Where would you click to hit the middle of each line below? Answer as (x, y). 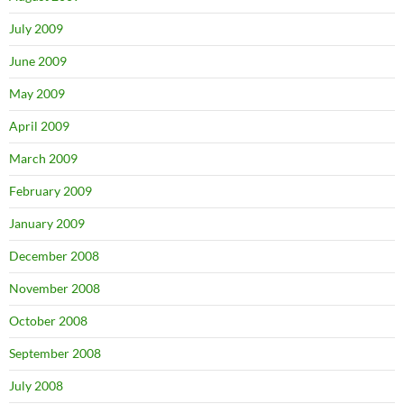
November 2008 (55, 289)
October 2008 (48, 321)
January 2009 (47, 224)
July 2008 (36, 386)
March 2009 (43, 159)
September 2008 (55, 353)
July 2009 (36, 29)
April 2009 (39, 126)
